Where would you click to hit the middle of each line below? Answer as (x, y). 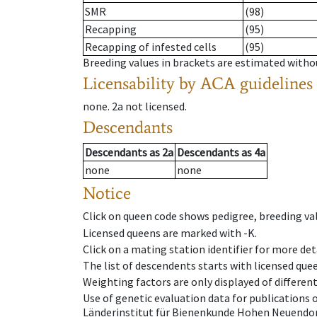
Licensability (129, 83)
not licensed (155, 106)
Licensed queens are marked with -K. (170, 232)
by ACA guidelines (246, 83)
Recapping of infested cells (151, 47)
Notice (107, 193)
